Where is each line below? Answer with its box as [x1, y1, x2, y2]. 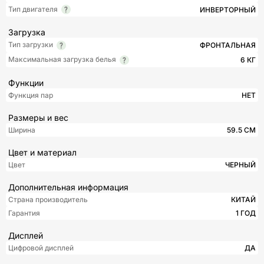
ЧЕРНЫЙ [225, 160, 256, 169]
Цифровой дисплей [8, 243, 74, 252]
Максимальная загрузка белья [8, 55, 116, 64]
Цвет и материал [8, 147, 77, 157]
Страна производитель [8, 194, 88, 204]
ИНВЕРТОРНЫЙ [200, 5, 256, 14]
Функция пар [8, 90, 53, 100]
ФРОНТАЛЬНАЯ [200, 41, 256, 50]
